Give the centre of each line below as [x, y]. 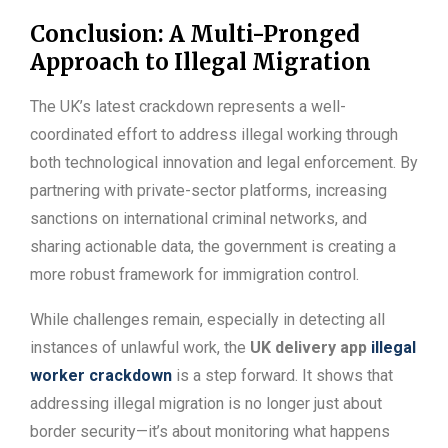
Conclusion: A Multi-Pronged [195, 34]
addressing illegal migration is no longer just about [206, 404]
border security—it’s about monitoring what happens [210, 432]
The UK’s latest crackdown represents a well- [188, 107]
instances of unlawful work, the [140, 348]
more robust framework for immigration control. [194, 275]
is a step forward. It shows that [282, 376]
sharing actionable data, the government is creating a [213, 247]
